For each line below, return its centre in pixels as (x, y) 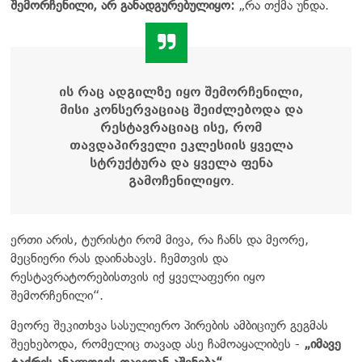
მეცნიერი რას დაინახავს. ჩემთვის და (119, 258)
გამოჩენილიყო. (181, 181)
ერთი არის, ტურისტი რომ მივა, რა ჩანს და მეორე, (160, 239)
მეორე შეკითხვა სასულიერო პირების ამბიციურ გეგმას (169, 325)
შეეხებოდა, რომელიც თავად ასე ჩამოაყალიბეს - (157, 343)
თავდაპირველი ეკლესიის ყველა (181, 145)
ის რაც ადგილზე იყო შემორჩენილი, (181, 92)
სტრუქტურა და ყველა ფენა (181, 163)
